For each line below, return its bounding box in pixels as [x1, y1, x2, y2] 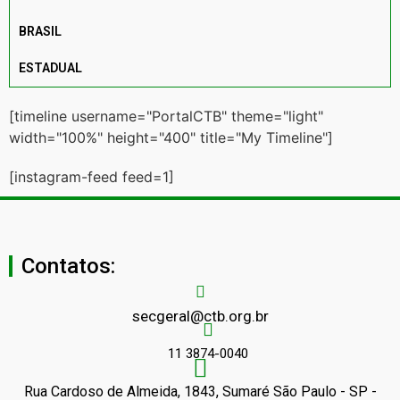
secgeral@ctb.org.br [131, 306, 269, 325]
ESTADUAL [19, 60, 82, 75]
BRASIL [19, 23, 62, 38]
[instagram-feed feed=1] [9, 167, 174, 186]
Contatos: [21, 254, 115, 279]
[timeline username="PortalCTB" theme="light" [9, 106, 323, 125]
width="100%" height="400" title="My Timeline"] [9, 128, 333, 146]
